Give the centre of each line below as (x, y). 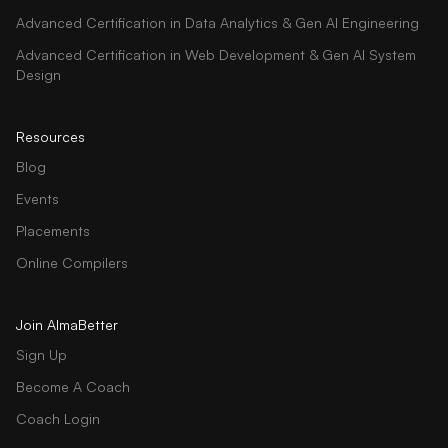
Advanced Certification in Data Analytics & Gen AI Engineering (217, 22)
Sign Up (41, 354)
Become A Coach (73, 386)
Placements (53, 230)
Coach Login (58, 418)
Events (37, 198)
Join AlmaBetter (67, 324)
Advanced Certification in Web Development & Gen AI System (216, 54)
